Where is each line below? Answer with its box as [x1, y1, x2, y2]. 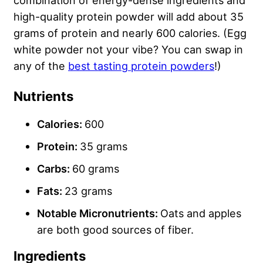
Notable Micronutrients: [37, 206, 160, 220]
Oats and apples [160, 206, 241, 220]
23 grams [65, 184, 112, 197]
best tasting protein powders [68, 59, 214, 72]
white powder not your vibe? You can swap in [14, 42, 243, 56]
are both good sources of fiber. [37, 222, 194, 236]
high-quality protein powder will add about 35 [14, 9, 244, 23]
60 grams [72, 161, 119, 175]
